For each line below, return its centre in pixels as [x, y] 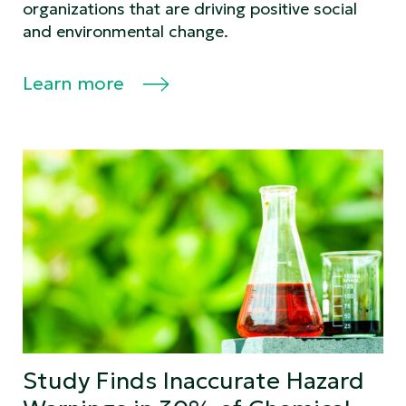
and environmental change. [126, 31]
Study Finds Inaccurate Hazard [193, 380]
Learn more [76, 83]
